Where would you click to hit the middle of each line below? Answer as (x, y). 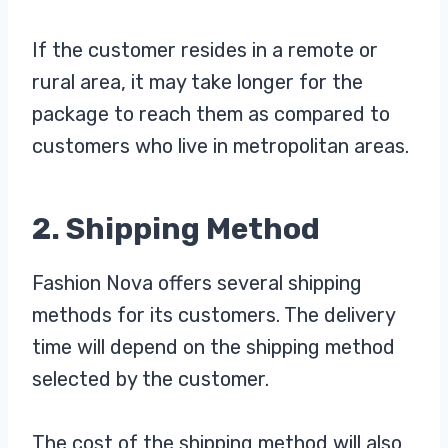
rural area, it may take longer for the (197, 81)
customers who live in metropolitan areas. (223, 145)
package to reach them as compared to (211, 113)
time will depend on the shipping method (213, 346)
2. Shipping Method (176, 228)
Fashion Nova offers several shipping (197, 282)
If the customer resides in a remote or (205, 49)
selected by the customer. (150, 378)
